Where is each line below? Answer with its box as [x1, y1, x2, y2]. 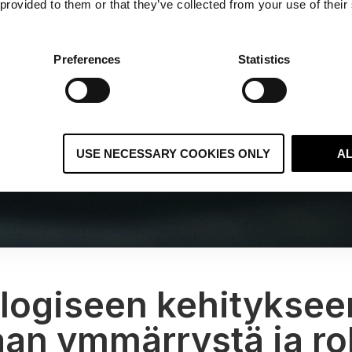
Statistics [238, 52, 290, 66]
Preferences [53, 52, 121, 66]
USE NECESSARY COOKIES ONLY [76, 146, 271, 160]
